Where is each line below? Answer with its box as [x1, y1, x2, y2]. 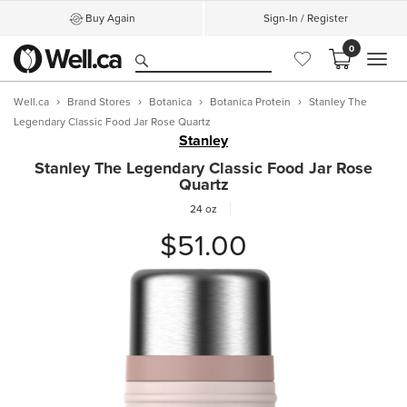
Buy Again [85, 10, 135, 26]
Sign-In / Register [263, 10, 348, 26]
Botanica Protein [210, 94, 291, 110]
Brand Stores [67, 94, 131, 110]
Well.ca [14, 94, 49, 110]
